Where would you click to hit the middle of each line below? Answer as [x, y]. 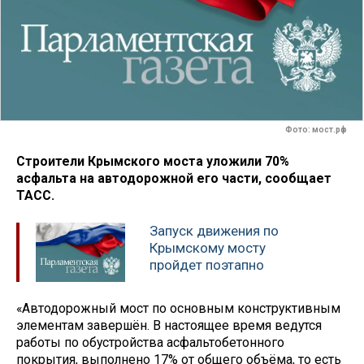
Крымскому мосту [208, 248]
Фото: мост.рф [316, 130]
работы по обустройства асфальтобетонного [150, 342]
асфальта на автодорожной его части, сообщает [174, 178]
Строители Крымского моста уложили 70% [153, 161]
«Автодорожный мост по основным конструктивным [178, 308]
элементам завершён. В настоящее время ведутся [169, 325]
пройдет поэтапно [207, 265]
